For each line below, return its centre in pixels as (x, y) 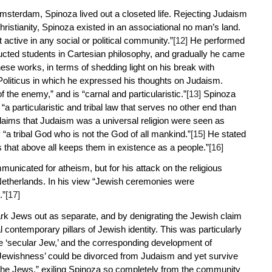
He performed (216, 40)
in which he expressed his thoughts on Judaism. (126, 80)
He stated (225, 134)
